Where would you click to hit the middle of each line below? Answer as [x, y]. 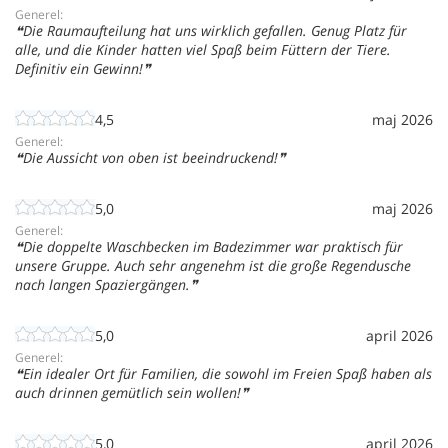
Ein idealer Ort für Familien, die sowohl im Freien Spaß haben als [227, 373]
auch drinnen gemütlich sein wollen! [128, 392]
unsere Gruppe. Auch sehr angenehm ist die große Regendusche [213, 265]
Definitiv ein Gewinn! [79, 68]
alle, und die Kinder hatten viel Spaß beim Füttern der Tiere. [203, 49]
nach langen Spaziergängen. [102, 284]
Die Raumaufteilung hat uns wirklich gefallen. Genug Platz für [215, 30]
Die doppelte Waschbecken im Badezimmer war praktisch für [213, 246]
